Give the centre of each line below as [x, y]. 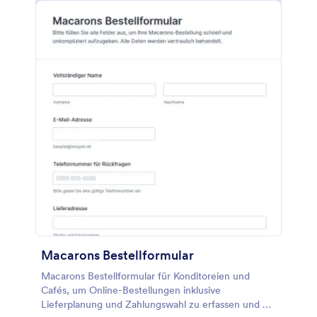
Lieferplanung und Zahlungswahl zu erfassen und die [158, 304]
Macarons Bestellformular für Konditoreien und [145, 276]
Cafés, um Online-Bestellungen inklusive [131, 290]
